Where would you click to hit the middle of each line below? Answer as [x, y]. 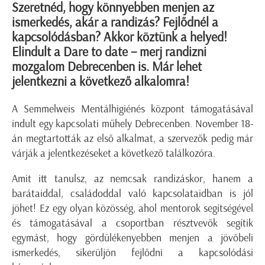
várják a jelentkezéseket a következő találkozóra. [114, 153]
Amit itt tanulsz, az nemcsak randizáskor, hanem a [132, 179]
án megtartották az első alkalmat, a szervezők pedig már [132, 139]
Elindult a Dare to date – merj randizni [109, 52]
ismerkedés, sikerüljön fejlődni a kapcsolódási [132, 253]
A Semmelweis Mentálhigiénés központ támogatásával [132, 109]
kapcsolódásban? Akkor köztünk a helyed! [119, 37]
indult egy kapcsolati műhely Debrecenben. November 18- [132, 124]
